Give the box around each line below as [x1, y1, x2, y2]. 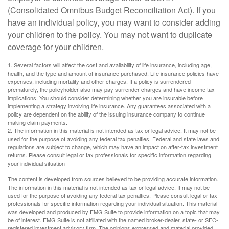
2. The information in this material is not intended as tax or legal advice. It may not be [8, 126, 216, 134]
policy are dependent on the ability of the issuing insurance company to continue [8, 109, 205, 118]
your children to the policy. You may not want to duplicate [8, 28, 212, 40]
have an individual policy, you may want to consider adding [8, 16, 220, 28]
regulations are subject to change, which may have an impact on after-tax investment [8, 142, 218, 151]
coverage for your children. [8, 40, 104, 53]
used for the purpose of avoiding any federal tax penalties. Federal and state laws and [8, 134, 219, 143]
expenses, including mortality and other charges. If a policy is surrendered [8, 77, 191, 85]
